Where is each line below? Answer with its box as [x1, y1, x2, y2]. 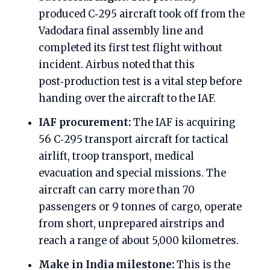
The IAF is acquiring [131, 116, 236, 129]
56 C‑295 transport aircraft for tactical [39, 133, 228, 146]
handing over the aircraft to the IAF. [39, 92, 216, 105]
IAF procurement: [39, 116, 131, 129]
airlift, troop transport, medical [39, 150, 194, 163]
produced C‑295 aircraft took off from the [39, 8, 245, 20]
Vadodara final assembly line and [39, 25, 203, 37]
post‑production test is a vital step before [39, 75, 242, 88]
